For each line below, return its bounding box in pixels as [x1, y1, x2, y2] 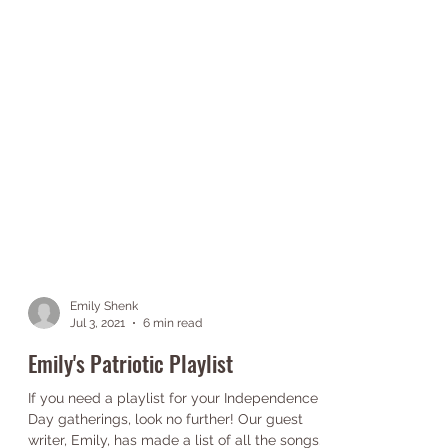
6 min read [143, 355, 202, 370]
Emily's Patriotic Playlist [28, 387, 233, 419]
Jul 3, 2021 [70, 355, 125, 370]
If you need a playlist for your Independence [28, 430, 318, 446]
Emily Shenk [70, 339, 138, 353]
